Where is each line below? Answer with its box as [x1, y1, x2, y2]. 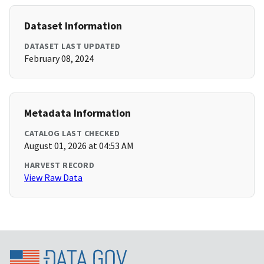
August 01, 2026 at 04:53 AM [24, 140, 134, 152]
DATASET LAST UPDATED [24, 41, 120, 52]
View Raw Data [24, 171, 82, 184]
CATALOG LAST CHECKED [24, 128, 120, 139]
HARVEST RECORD [24, 160, 94, 171]
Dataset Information [24, 19, 122, 33]
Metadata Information [24, 106, 131, 120]
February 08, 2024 [24, 52, 94, 65]
